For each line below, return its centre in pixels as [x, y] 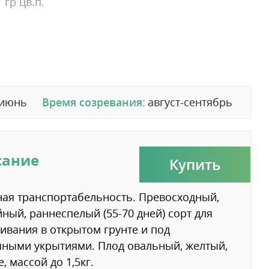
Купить [195, 164]
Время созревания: [94, 102]
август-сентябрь [190, 102]
